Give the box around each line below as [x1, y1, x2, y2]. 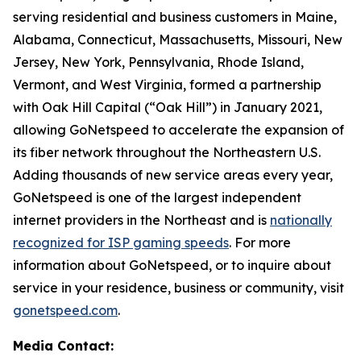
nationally [270, 212, 332, 228]
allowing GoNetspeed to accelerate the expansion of [13, 122, 344, 138]
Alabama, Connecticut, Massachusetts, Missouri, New [13, 31, 342, 48]
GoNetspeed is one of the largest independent [13, 189, 301, 205]
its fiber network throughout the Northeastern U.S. [13, 144, 321, 160]
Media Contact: [13, 338, 114, 354]
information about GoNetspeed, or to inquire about [13, 257, 331, 273]
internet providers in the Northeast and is [13, 212, 270, 228]
